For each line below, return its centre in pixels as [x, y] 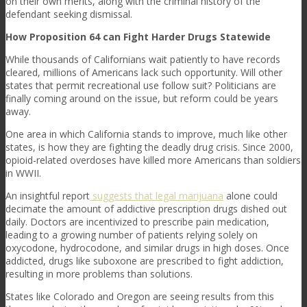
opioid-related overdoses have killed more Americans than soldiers [153, 160]
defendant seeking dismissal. [69, 14]
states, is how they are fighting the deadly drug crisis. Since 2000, [149, 147]
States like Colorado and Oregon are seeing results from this [140, 296]
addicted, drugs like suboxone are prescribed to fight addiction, [145, 260]
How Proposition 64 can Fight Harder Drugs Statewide [138, 36]
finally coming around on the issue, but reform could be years [142, 98]
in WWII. [23, 173]
